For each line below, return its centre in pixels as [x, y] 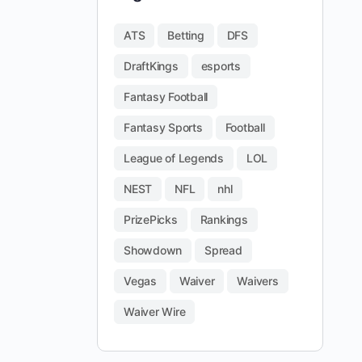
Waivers [258, 281]
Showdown [153, 250]
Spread [223, 250]
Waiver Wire [155, 311]
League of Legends [174, 158]
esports [221, 66]
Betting [186, 35]
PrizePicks [151, 219]
